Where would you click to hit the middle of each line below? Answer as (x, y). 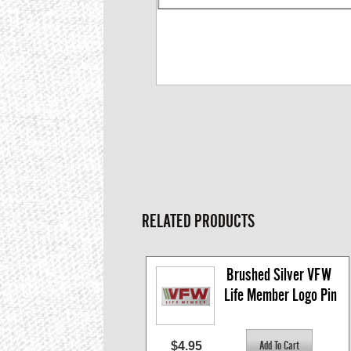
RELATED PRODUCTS (198, 221)
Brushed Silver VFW (279, 275)
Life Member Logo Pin (280, 295)
